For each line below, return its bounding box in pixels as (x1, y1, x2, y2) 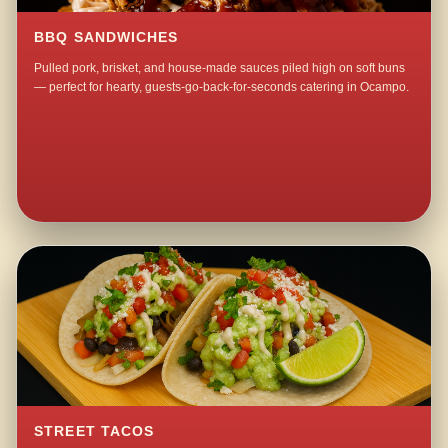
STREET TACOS (34, 424, 155, 440)
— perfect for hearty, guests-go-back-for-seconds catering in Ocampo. (34, 80, 410, 95)
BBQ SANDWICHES (34, 30, 179, 46)
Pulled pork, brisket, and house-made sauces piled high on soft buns (34, 61, 406, 76)
